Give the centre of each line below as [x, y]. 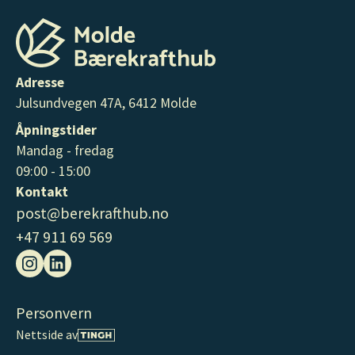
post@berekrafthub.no [92, 213]
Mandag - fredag [65, 150]
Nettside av [46, 335]
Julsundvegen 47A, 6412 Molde [106, 103]
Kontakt [42, 191]
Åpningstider [56, 130]
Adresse [40, 82]
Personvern [53, 313]
